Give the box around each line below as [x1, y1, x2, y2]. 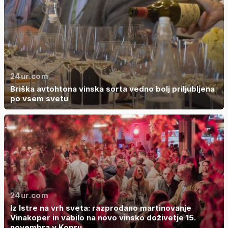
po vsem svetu [10, 94, 68, 104]
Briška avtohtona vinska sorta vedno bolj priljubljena [10, 84, 215, 94]
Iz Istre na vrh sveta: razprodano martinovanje [10, 203, 191, 213]
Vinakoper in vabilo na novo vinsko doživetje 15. [10, 213, 196, 223]
